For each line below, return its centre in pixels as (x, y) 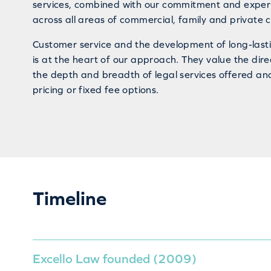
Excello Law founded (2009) (115, 258)
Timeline (70, 198)
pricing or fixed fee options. (96, 90)
